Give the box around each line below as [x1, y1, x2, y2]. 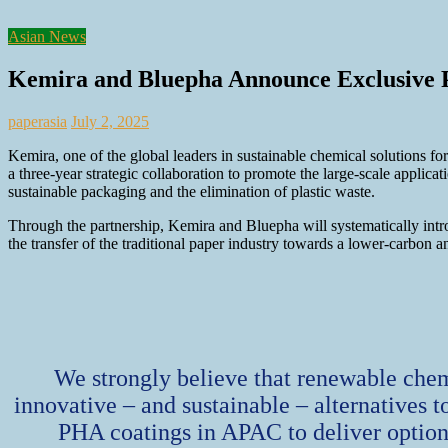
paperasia [8, 112, 67, 130]
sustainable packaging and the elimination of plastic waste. [8, 182, 375, 200]
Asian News [8, 27, 86, 45]
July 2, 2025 [71, 112, 149, 130]
